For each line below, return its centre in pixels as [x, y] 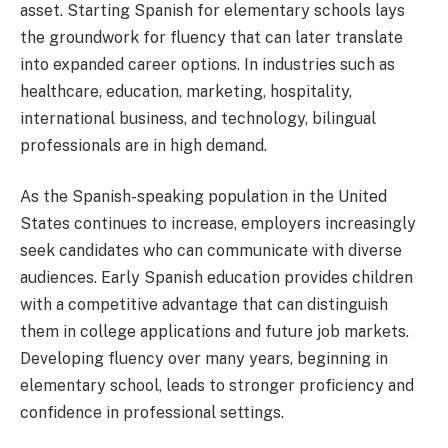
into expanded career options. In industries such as [207, 64]
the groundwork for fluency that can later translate [211, 37]
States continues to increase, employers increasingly [218, 224]
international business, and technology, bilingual [198, 118]
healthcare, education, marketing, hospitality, [186, 91]
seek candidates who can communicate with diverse [211, 251]
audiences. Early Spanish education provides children [216, 278]
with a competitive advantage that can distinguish [204, 305]
